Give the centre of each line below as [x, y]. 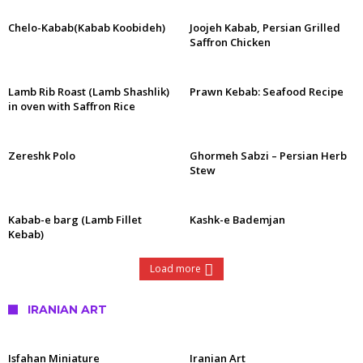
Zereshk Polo [42, 156]
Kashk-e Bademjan [237, 220]
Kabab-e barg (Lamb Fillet [75, 220]
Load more [175, 269]
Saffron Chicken [230, 42]
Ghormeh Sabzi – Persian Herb [268, 156]
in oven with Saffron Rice [72, 106]
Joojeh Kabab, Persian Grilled [265, 28]
